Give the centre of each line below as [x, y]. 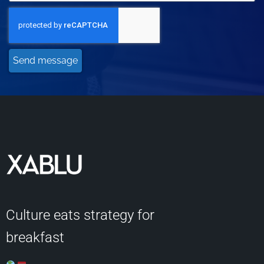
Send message [45, 61]
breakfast [35, 238]
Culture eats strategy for [80, 215]
